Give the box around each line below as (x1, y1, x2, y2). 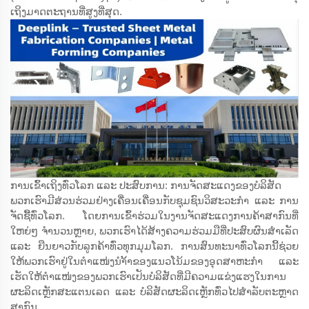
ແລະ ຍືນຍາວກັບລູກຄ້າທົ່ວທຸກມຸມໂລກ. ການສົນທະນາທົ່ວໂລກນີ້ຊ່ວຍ (10, 240, 299, 252)
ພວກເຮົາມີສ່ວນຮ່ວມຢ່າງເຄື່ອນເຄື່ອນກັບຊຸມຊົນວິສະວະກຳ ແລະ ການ (10, 195, 299, 207)
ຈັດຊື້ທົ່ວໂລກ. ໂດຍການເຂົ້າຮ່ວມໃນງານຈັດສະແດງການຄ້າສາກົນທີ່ (10, 210, 299, 222)
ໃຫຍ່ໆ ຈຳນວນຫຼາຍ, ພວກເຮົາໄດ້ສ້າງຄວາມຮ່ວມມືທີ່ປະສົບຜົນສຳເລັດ (10, 225, 299, 237)
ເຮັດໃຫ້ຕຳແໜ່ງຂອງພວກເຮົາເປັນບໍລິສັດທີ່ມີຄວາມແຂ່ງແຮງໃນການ (10, 270, 286, 283)
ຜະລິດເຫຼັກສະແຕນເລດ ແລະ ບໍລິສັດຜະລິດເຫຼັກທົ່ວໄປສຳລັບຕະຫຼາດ (10, 286, 299, 298)
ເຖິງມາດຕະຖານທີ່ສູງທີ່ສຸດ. (10, 5, 122, 17)
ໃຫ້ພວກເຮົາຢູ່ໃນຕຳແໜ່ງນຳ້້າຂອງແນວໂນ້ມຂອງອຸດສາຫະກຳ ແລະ (10, 255, 299, 268)
